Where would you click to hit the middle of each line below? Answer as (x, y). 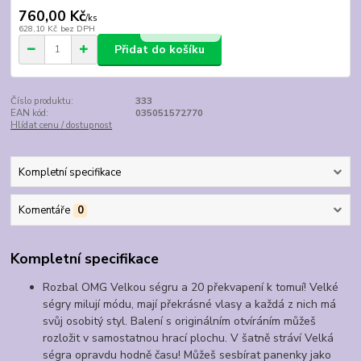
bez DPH (77, 28)
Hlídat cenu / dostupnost (62, 126)
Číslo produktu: (42, 102)
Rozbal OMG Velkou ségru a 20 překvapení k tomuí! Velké (191, 288)
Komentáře (44, 210)
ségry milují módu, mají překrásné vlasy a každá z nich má (190, 305)
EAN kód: (30, 114)
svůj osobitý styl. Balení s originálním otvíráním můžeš (180, 322)
